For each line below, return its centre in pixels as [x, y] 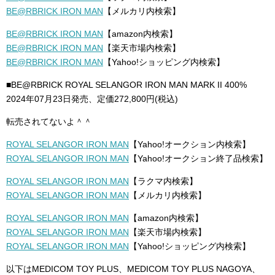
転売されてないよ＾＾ [49, 122]
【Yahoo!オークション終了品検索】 [198, 158]
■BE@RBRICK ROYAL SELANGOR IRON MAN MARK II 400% [126, 85]
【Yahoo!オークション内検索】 [190, 144]
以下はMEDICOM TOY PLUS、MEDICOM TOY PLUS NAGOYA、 [133, 269]
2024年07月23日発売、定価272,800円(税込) [92, 99]
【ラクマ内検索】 [163, 181]
